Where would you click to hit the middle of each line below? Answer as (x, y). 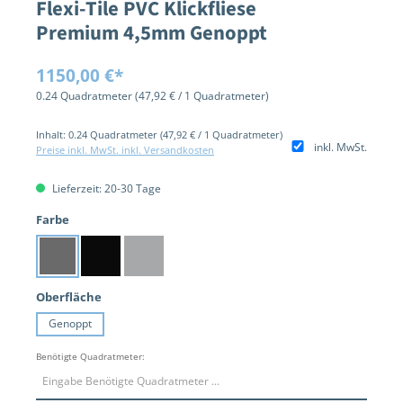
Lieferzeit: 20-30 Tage (105, 189)
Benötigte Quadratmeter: (90, 356)
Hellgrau (164, 264)
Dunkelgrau (85, 264)
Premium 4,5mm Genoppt (152, 33)
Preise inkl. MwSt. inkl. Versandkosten (125, 149)
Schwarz (121, 264)
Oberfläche (69, 297)
